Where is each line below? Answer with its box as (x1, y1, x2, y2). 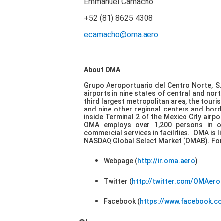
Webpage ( (104, 156, 137, 165)
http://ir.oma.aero (137, 156, 195, 165)
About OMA (84, 65, 120, 74)
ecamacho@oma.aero (84, 30, 158, 39)
